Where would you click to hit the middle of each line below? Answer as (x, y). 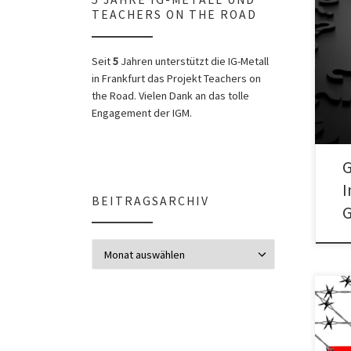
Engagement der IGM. (142, 113)
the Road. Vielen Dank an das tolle (170, 96)
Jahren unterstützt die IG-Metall (194, 62)
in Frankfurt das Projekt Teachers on (176, 79)
